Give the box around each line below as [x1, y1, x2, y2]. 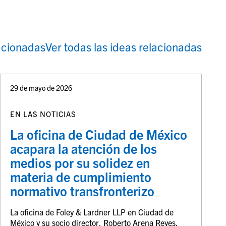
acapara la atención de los [10, 140, 157, 157]
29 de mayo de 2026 [10, 83, 73, 92]
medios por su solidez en [10, 154, 150, 171]
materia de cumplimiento [10, 168, 152, 185]
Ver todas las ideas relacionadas [45, 39, 202, 54]
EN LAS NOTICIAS [10, 109, 77, 119]
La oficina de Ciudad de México [10, 126, 188, 143]
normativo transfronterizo [10, 183, 155, 199]
